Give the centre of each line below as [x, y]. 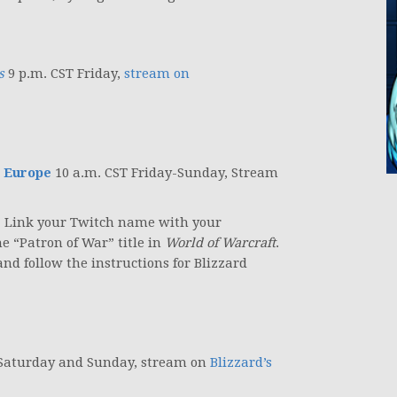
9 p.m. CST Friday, [64, 74]
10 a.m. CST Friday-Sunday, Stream [165, 173]
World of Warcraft [220, 243]
